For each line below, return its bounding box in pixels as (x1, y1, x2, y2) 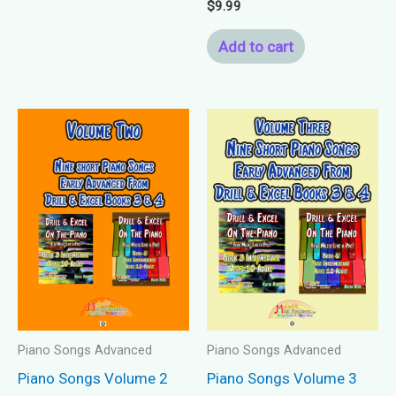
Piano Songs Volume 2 (18, 369, 168, 387)
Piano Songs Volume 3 (207, 369, 357, 387)
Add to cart (217, 37, 293, 56)
